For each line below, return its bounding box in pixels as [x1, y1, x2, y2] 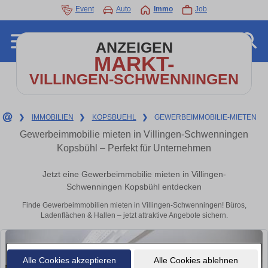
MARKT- [93, 52, 175, 75]
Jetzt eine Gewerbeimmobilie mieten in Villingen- [42, 169, 226, 179]
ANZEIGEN [95, 39, 173, 56]
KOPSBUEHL [92, 113, 136, 121]
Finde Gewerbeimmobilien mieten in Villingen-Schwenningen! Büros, [22, 201, 246, 210]
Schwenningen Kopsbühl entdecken [66, 182, 202, 192]
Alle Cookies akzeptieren [22, 255, 116, 265]
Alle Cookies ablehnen [153, 255, 238, 265]
